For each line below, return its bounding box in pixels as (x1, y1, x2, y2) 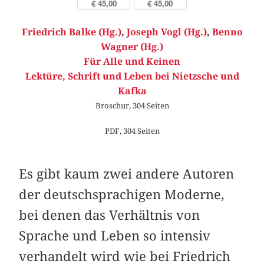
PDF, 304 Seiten (104, 126, 160, 136)
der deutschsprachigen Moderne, (19, 186, 225, 202)
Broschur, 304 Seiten (95, 100, 169, 110)
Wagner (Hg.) (101, 41, 163, 52)
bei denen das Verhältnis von (19, 207, 200, 223)
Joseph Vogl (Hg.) (126, 26, 207, 38)
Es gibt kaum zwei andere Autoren (19, 166, 235, 181)
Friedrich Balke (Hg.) (21, 26, 121, 38)
